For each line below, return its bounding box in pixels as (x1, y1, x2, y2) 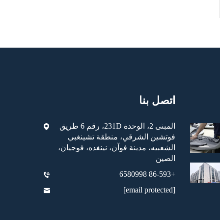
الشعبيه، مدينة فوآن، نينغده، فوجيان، (58, 143, 175, 152)
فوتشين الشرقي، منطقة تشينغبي (68, 133, 175, 141)
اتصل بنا (139, 94, 175, 107)
